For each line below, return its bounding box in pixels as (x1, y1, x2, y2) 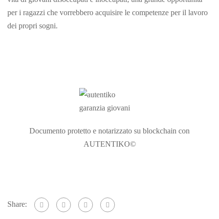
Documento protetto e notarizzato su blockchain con (29, 126, 190, 135)
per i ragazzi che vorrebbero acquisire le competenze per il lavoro (7, 8, 208, 17)
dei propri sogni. (7, 21, 58, 30)
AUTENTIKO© (83, 139, 136, 148)
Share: (7, 199, 27, 208)
